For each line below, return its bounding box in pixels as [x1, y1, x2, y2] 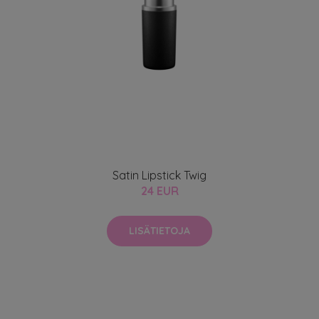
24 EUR [140, 183, 179, 198]
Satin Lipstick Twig [113, 167, 206, 182]
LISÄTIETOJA [129, 224, 190, 237]
